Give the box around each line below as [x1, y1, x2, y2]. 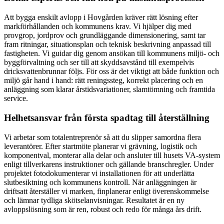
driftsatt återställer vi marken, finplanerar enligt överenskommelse [4, 186, 209, 195]
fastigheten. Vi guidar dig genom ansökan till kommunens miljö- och [4, 49, 219, 58]
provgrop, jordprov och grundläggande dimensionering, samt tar [4, 31, 205, 40]
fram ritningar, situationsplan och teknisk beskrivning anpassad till [4, 40, 211, 49]
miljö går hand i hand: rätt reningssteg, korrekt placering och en [4, 76, 203, 85]
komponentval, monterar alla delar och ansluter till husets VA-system [4, 150, 220, 159]
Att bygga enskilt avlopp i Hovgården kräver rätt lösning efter [4, 13, 198, 22]
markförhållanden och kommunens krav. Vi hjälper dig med [4, 22, 191, 31]
